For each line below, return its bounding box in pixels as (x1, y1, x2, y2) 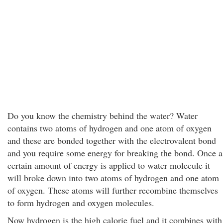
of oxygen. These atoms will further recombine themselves (7, 184, 218, 196)
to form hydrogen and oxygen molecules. (7, 197, 154, 209)
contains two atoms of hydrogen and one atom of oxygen (7, 122, 212, 134)
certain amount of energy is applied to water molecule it (7, 159, 210, 171)
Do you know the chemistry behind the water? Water (7, 110, 198, 121)
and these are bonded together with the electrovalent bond (7, 134, 216, 146)
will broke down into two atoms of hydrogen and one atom (7, 172, 219, 184)
